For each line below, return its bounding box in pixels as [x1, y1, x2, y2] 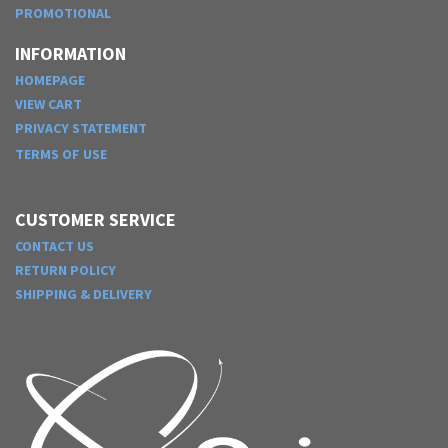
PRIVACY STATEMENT [15, 118, 147, 137]
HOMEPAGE [15, 70, 85, 89]
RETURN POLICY [15, 260, 116, 279]
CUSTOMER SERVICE [15, 207, 176, 231]
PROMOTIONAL [15, 3, 111, 22]
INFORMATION [15, 41, 126, 65]
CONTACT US [15, 236, 94, 255]
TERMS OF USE [15, 144, 107, 163]
